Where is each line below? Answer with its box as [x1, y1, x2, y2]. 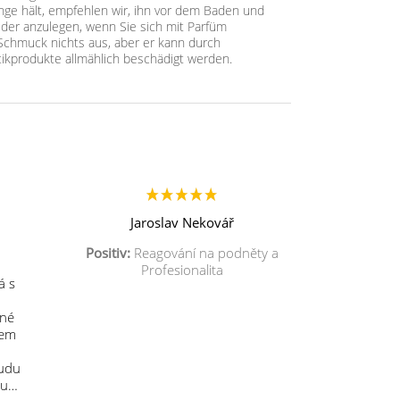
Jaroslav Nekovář [129, 213, 234, 231]
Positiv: [85, 244, 130, 262]
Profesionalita [140, 261, 223, 279]
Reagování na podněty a [129, 244, 279, 262]
